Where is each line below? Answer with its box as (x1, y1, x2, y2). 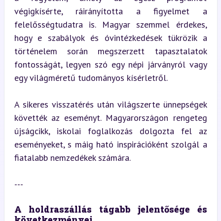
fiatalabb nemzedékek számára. (14, 152, 131, 163)
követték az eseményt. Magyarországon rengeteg (14, 112, 207, 123)
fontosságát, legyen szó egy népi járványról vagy (14, 59, 207, 70)
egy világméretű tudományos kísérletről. (14, 72, 168, 83)
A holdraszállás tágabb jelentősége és (14, 203, 207, 215)
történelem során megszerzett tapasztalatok (14, 45, 207, 57)
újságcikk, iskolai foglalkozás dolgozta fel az (14, 125, 207, 137)
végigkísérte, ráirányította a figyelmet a (14, 5, 207, 17)
